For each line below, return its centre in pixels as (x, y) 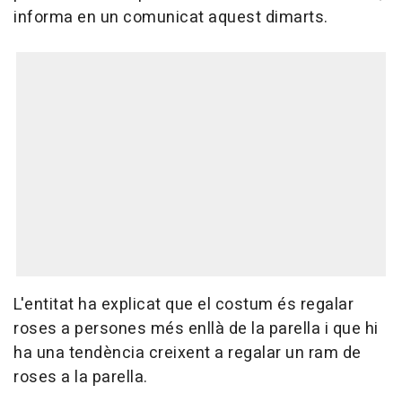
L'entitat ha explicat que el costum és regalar (184, 305)
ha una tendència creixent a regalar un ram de (188, 354)
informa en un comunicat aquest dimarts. (171, 18)
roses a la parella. (81, 378)
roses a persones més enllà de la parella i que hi (196, 329)
